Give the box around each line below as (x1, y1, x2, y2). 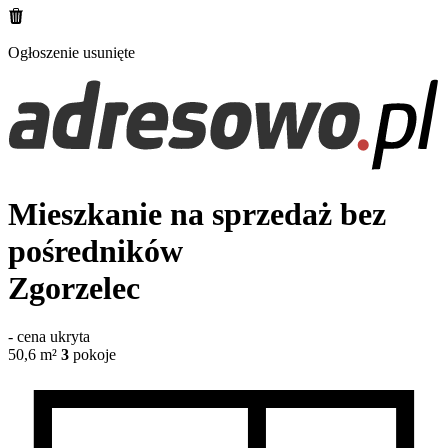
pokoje (73, 346, 116, 364)
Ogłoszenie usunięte (8, 44, 135, 61)
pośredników (8, 232, 183, 269)
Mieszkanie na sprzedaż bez (8, 195, 386, 232)
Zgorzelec (8, 269, 148, 306)
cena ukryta (17, 328, 90, 346)
